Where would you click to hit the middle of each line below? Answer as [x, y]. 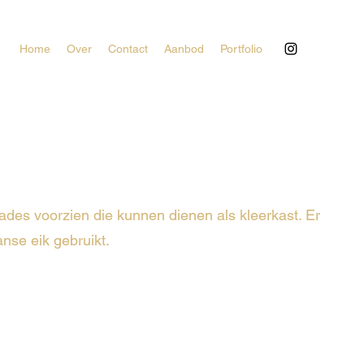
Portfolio [241, 49]
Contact [128, 49]
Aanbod [184, 49]
